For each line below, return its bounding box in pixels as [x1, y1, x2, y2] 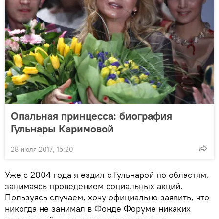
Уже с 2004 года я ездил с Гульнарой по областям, [5, 169, 209, 180]
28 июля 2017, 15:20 [11, 144, 73, 153]
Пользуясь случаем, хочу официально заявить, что [5, 191, 209, 203]
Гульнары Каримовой [11, 121, 114, 135]
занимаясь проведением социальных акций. [5, 180, 183, 192]
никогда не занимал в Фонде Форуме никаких [5, 202, 191, 214]
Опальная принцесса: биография [11, 109, 172, 123]
